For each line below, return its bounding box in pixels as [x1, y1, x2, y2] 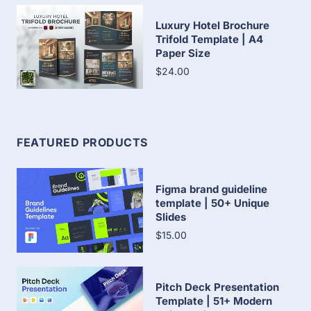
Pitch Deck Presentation [155, 280, 279, 294]
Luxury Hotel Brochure [155, 19, 269, 33]
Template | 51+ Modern [155, 294, 272, 308]
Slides [155, 210, 186, 224]
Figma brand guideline [155, 182, 267, 196]
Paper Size [155, 47, 210, 60]
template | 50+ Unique [155, 196, 269, 210]
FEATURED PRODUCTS [17, 135, 148, 150]
